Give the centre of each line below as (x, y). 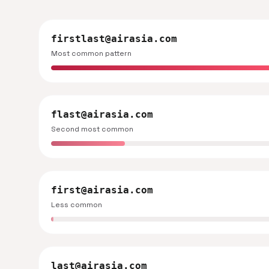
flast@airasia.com (102, 114)
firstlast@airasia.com (114, 39)
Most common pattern (91, 53)
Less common (77, 205)
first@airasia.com (102, 190)
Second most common (92, 129)
